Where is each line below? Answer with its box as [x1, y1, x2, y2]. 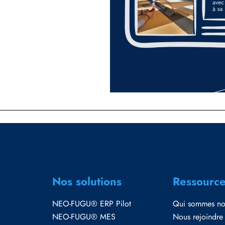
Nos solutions [52, 173, 122, 189]
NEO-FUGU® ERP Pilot [52, 198, 131, 209]
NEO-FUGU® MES [52, 211, 116, 222]
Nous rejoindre [173, 211, 223, 222]
